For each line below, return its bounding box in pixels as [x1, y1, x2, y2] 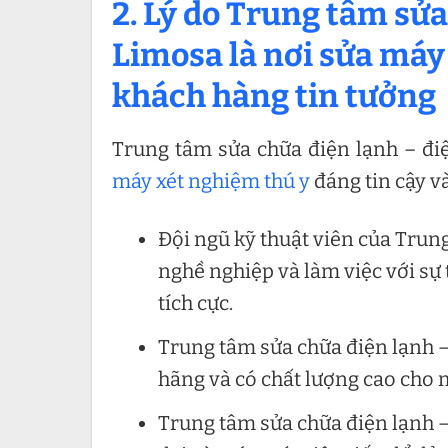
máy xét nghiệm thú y [112, 169, 310, 194]
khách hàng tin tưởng [112, 77, 436, 116]
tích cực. [158, 291, 233, 316]
